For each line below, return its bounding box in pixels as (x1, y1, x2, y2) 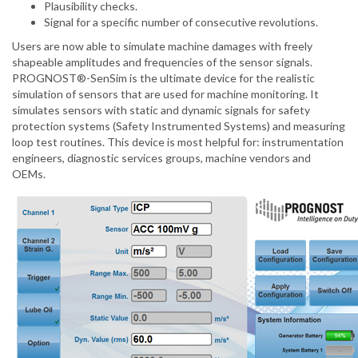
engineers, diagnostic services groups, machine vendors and (12, 151, 311, 165)
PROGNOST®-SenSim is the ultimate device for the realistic (12, 71, 315, 86)
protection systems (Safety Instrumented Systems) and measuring (12, 119, 345, 133)
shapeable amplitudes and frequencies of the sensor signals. (12, 55, 312, 70)
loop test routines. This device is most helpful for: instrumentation (12, 135, 344, 149)
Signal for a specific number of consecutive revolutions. (44, 15, 318, 30)
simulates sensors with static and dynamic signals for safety (12, 103, 310, 117)
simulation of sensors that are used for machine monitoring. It (12, 87, 319, 101)
